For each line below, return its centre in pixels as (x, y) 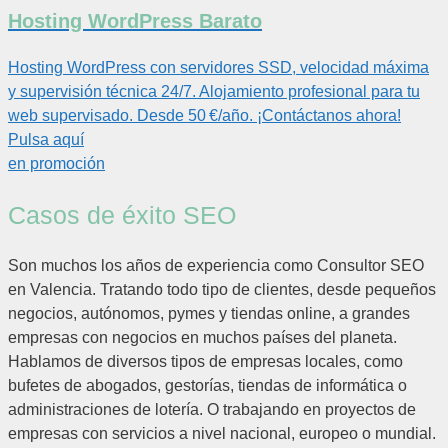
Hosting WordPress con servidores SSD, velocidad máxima (218, 67)
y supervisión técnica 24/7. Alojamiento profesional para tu (214, 91)
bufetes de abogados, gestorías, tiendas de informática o (207, 386)
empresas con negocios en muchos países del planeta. (202, 338)
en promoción (56, 163)
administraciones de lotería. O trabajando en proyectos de (212, 410)
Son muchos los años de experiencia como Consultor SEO (216, 266)
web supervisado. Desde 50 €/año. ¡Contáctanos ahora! (204, 115)
